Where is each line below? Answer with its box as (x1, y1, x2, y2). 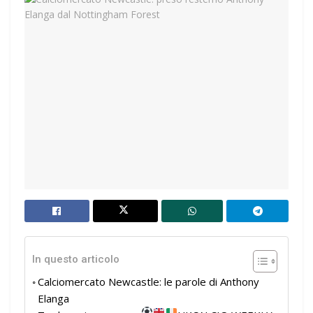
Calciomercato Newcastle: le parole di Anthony (38, 275, 259, 289)
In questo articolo (32, 253, 119, 266)
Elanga (38, 291, 69, 306)
